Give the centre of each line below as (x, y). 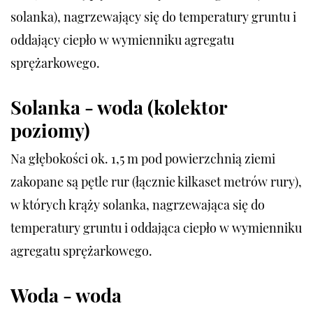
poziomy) (50, 130)
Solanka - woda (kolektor (119, 107)
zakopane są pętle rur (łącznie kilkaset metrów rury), (156, 182)
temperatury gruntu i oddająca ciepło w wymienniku (156, 228)
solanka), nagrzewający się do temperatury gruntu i (153, 17)
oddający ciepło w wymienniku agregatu (122, 40)
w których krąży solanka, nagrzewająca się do (138, 205)
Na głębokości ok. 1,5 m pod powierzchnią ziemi (143, 159)
